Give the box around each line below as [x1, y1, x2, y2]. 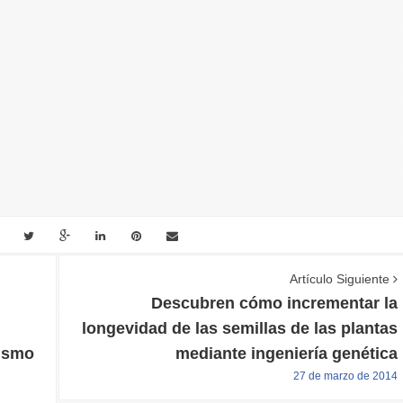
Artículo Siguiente [289, 271, 393, 286]
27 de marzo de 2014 [292, 369, 398, 382]
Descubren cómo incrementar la [150, 293, 398, 312]
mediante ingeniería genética [175, 344, 398, 363]
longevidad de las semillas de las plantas [81, 318, 398, 337]
